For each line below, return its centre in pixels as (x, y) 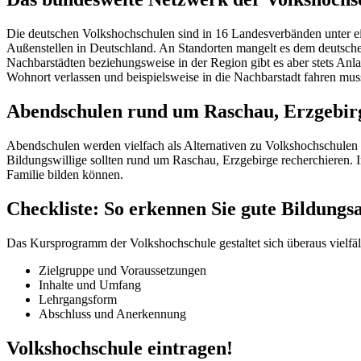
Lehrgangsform (78, 299)
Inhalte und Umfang (90, 284)
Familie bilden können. (65, 175)
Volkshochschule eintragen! (120, 348)
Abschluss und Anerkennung (112, 313)
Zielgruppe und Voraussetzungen (122, 270)
